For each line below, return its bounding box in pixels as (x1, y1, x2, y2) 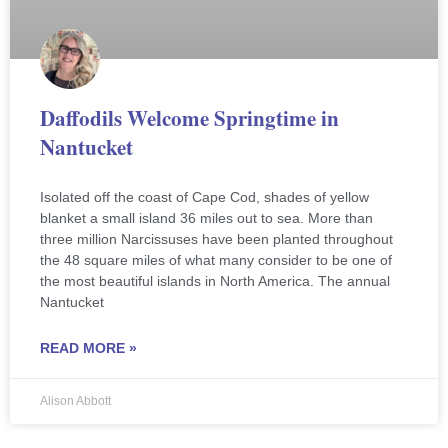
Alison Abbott (40, 394, 111, 409)
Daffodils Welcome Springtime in (40, 103, 339, 134)
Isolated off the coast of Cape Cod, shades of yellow (40, 189, 369, 206)
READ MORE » (40, 340, 137, 357)
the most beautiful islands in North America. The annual (40, 273, 390, 290)
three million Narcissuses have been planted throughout (40, 231, 393, 248)
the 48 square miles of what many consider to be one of (40, 252, 392, 269)
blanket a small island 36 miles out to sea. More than (40, 210, 373, 227)
